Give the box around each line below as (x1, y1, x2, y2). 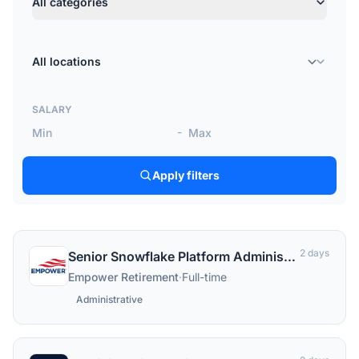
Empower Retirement (68, 270, 179, 284)
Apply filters (152, 168, 220, 182)
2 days (300, 247, 329, 259)
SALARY (32, 103, 72, 115)
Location (31, 45, 83, 61)
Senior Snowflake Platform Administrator (284, 248, 296, 264)
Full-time (182, 270, 227, 284)
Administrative (76, 293, 143, 305)
